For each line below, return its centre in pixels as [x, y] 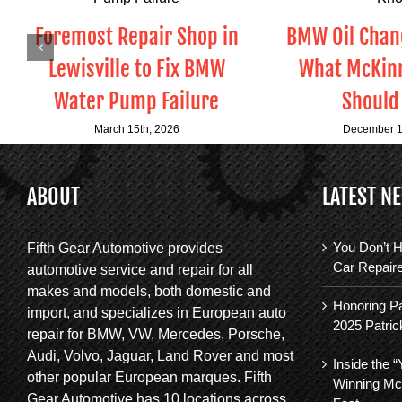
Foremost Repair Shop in [136, 37]
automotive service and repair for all [140, 270]
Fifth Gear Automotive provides [125, 248]
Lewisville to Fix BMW [136, 70]
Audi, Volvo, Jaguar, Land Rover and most [160, 356]
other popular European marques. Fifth [149, 377]
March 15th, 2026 [136, 129]
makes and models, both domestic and [149, 291]
